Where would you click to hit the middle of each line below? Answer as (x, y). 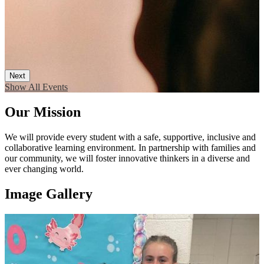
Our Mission (43, 112)
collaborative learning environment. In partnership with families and (130, 147)
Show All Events (36, 87)
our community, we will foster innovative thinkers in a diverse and (127, 158)
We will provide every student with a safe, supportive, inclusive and (130, 137)
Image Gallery (49, 194)
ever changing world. (44, 169)
